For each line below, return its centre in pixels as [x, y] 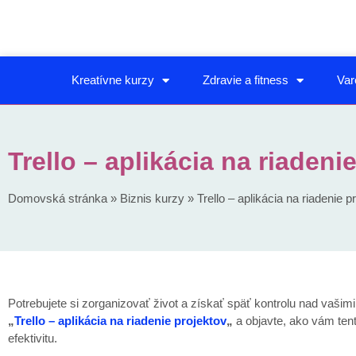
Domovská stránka [58, 198]
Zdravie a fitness [245, 80]
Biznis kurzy [152, 198]
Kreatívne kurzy [112, 80]
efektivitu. [33, 338]
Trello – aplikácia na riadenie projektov [120, 321]
